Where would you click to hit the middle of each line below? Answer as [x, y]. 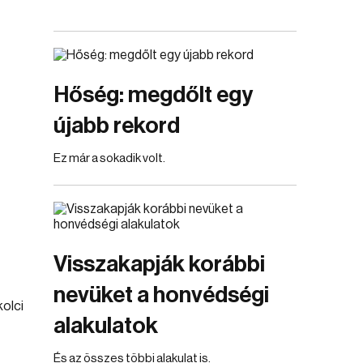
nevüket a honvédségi [161, 295]
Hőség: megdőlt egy [153, 95]
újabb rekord [117, 126]
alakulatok [106, 326]
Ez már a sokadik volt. [109, 158]
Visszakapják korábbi [159, 264]
